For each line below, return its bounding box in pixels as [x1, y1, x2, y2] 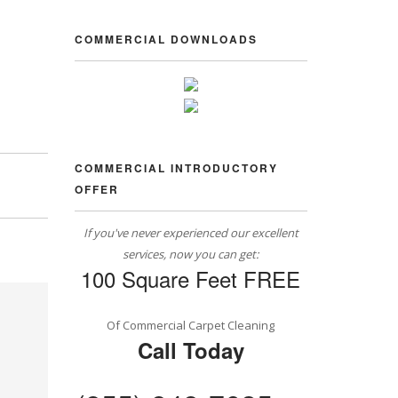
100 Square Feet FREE [81, 263, 301, 294]
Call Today [137, 335, 244, 365]
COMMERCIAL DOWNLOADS [74, 31, 258, 47]
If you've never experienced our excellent [83, 225, 298, 241]
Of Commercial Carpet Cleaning [107, 317, 275, 333]
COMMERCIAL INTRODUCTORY [74, 160, 278, 176]
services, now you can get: [123, 246, 259, 262]
